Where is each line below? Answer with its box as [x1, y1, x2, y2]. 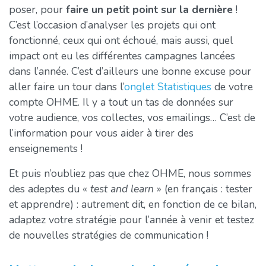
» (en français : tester [154, 181, 252, 196]
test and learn [90, 181, 154, 196]
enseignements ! [9, 141, 83, 156]
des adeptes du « [9, 181, 90, 196]
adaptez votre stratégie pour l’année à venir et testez [9, 212, 254, 227]
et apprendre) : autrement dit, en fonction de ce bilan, [9, 197, 256, 211]
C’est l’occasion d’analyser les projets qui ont [9, 17, 216, 32]
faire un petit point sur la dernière [66, 2, 233, 17]
